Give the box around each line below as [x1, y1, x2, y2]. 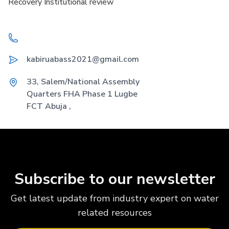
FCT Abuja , [27, 101, 71, 112]
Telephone [8, 33, 47, 44]
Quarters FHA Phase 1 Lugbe [27, 88, 138, 100]
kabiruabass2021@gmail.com [27, 54, 139, 65]
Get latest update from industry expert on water [10, 192, 219, 204]
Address [8, 76, 38, 87]
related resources [77, 207, 152, 219]
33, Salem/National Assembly [27, 76, 140, 87]
